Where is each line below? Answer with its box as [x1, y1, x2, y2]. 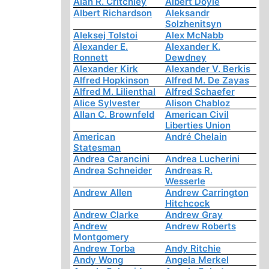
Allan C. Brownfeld [73, 109, 155, 121]
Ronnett [73, 52, 109, 64]
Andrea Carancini [73, 153, 150, 165]
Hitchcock [165, 198, 210, 210]
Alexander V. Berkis [165, 63, 250, 75]
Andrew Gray [165, 209, 223, 221]
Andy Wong [73, 254, 124, 266]
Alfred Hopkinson [73, 74, 150, 86]
